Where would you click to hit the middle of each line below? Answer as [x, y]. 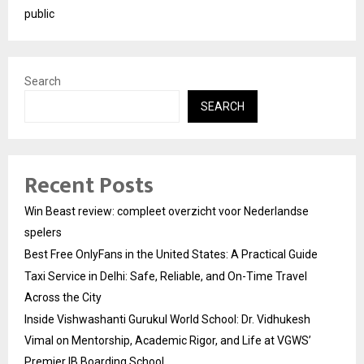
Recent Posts [89, 186]
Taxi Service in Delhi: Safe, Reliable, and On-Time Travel [166, 277]
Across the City [63, 298]
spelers [43, 233]
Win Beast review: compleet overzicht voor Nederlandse [167, 212]
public [39, 14]
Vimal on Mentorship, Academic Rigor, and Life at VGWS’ [168, 341]
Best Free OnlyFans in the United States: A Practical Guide [171, 255]
